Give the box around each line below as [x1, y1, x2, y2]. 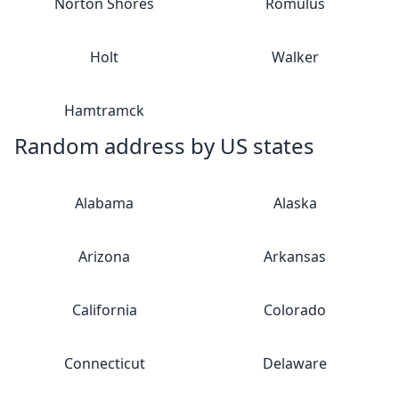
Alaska [273, 193, 317, 213]
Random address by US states [14, 131, 314, 160]
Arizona [78, 247, 130, 266]
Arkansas [264, 247, 326, 266]
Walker [271, 47, 319, 67]
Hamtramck [64, 101, 144, 120]
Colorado [264, 300, 326, 320]
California [71, 300, 137, 320]
